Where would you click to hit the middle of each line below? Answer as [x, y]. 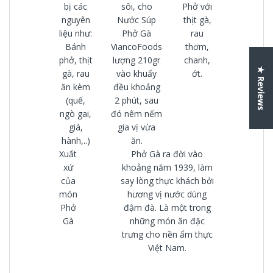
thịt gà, [197, 19]
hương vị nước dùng [167, 194]
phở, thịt [76, 60]
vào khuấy [136, 73]
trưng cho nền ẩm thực [167, 234]
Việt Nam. [167, 247]
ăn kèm [76, 87]
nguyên [76, 19]
